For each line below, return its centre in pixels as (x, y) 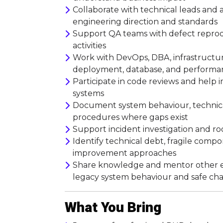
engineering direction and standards (145, 22)
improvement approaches (124, 153)
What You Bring (113, 208)
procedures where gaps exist (130, 117)
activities (89, 46)
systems (88, 93)
